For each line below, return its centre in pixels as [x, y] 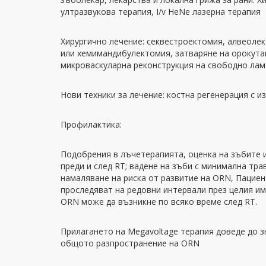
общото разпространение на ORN [130, 243]
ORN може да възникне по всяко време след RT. [159, 202]
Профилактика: [91, 124]
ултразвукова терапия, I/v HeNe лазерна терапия [161, 12]
